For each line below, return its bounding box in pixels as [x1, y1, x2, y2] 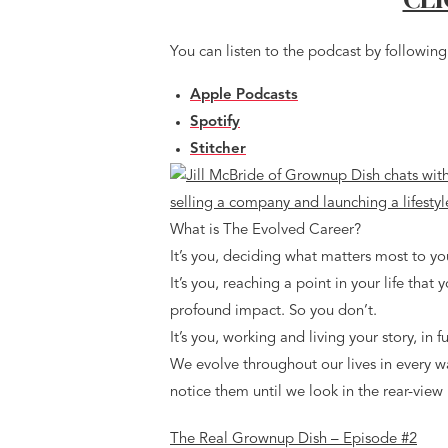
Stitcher [190, 142, 246, 157]
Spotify [190, 115, 240, 130]
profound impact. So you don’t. [170, 304, 401, 319]
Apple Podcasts [190, 88, 298, 103]
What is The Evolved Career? [170, 223, 361, 238]
